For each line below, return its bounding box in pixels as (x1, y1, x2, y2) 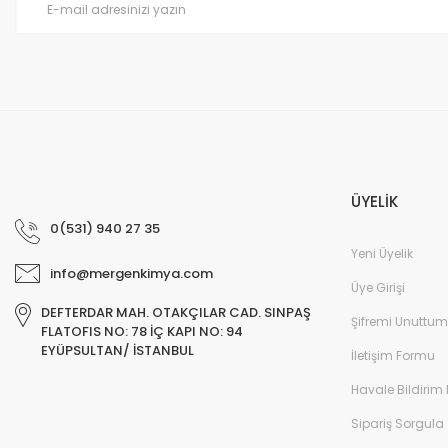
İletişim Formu (351, 346, 435, 364)
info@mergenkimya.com (50, 263, 213, 283)
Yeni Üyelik (351, 244, 413, 262)
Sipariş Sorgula (351, 414, 444, 432)
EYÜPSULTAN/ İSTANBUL (41, 340, 194, 360)
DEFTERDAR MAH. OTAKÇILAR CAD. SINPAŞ (41, 302, 311, 322)
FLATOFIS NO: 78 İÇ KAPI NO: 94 (41, 321, 243, 341)
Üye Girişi (351, 278, 405, 296)
